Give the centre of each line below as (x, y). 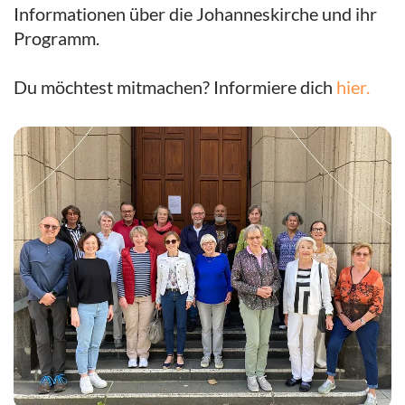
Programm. (57, 38)
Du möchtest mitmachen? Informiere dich (175, 87)
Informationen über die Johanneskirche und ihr (195, 14)
